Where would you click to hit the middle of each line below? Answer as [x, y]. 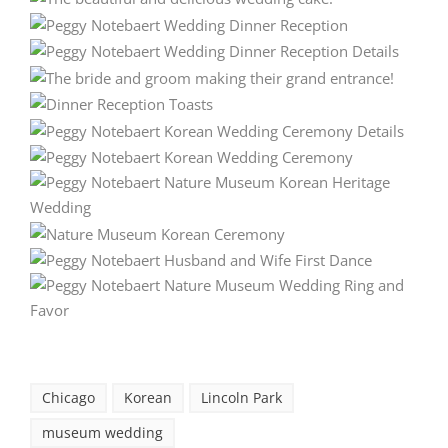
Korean [148, 397]
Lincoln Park [241, 397]
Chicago [68, 397]
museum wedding [102, 432]
